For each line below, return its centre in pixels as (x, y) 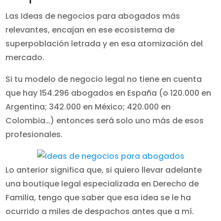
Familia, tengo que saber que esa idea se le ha (98, 198)
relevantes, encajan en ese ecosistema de (90, 30)
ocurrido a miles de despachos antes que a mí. (100, 211)
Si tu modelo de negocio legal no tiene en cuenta (104, 79)
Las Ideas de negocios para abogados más (93, 16)
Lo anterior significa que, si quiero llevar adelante (104, 170)
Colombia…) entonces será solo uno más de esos (105, 121)
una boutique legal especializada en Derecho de (102, 184)
